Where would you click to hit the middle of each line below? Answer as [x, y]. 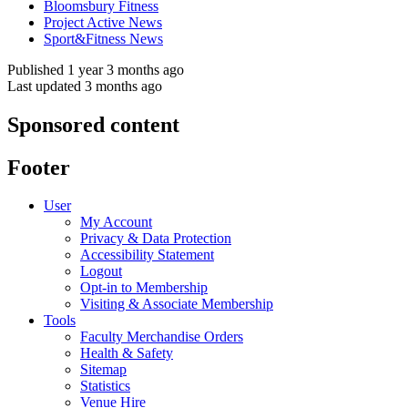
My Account [116, 222]
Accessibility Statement [147, 255]
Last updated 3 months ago [85, 86]
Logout [101, 271]
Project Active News [103, 22]
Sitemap [103, 370]
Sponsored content [93, 124]
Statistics [105, 386]
